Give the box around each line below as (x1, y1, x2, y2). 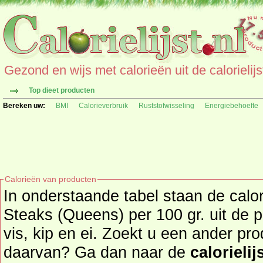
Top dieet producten (29, 86, 95, 95)
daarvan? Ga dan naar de (4, 243, 190, 261)
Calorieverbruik (79, 102, 128, 110)
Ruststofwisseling (139, 102, 194, 110)
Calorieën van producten (5, 174, 96, 184)
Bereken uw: (3, 102, 45, 110)
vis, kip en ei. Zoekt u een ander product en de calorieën (4, 224, 102, 242)
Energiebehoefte (205, 102, 258, 110)
